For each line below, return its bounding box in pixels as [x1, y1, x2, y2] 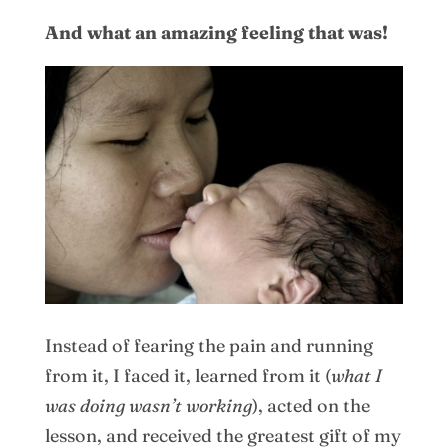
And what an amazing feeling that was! [44, 20, 388, 44]
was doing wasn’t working [44, 393, 252, 417]
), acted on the [251, 393, 370, 417]
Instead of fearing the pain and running [44, 333, 373, 357]
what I [330, 363, 382, 387]
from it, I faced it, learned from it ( [44, 363, 331, 387]
